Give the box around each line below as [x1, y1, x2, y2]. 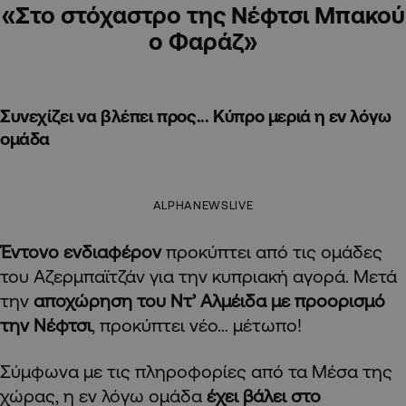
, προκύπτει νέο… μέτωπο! [92, 314, 302, 336]
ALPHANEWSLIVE [152, 198, 254, 212]
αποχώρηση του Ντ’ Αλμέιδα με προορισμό [34, 290, 385, 312]
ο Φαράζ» [149, 27, 257, 55]
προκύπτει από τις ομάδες [161, 241, 382, 263]
